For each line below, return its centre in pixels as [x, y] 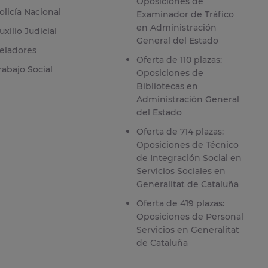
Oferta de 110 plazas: [179, 60]
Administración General [188, 99]
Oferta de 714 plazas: [180, 131]
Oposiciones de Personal [190, 216]
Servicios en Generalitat [188, 229]
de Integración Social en [189, 158]
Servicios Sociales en [181, 171]
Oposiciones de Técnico [187, 144]
